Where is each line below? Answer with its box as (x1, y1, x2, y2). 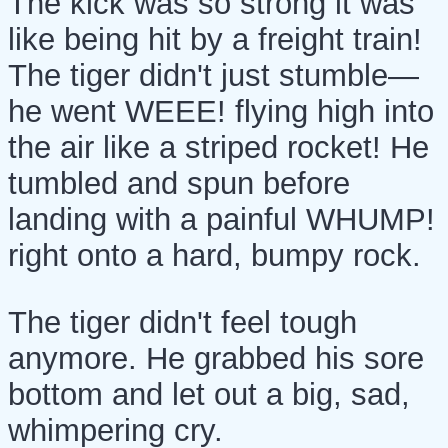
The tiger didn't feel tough (8, 304, 357, 340)
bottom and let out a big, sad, (8, 376, 410, 412)
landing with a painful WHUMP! (8, 201, 435, 237)
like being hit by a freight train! (8, 21, 422, 57)
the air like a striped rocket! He (8, 129, 429, 165)
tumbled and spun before (8, 165, 350, 201)
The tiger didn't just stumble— (8, 57, 419, 93)
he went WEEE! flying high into (8, 93, 434, 129)
